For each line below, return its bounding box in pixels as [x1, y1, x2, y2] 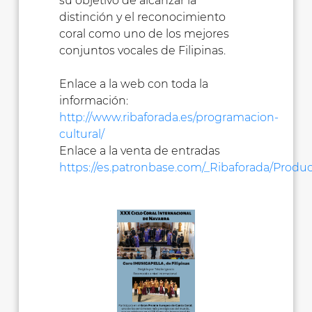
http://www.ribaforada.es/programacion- [58, 111, 279, 125]
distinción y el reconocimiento [58, 10, 226, 24]
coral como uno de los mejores [58, 27, 229, 41]
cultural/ [58, 127, 104, 141]
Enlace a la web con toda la [58, 77, 208, 91]
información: [58, 94, 128, 108]
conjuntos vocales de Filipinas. [58, 44, 226, 58]
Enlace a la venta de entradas [58, 144, 220, 158]
